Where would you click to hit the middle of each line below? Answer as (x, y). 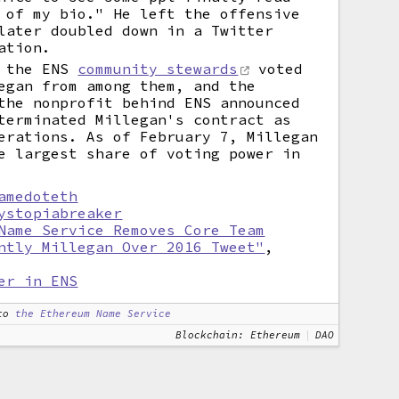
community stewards (158, 69)
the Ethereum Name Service (94, 313)
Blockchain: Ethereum (237, 335)
